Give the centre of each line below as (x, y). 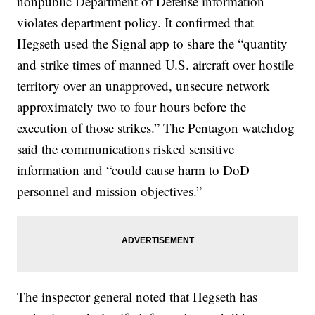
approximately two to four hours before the (132, 107)
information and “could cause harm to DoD (134, 170)
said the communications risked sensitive (126, 149)
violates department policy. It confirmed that (136, 22)
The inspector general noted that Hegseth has (137, 297)
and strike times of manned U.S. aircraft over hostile (156, 65)
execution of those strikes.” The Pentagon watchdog (156, 128)
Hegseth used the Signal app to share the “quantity (153, 44)
